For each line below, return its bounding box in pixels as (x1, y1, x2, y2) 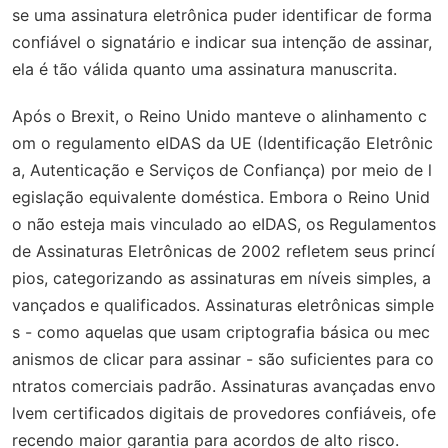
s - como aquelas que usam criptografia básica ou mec (12, 321, 430, 342)
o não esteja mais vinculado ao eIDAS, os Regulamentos (12, 213, 436, 234)
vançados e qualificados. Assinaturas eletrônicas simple (12, 294, 434, 315)
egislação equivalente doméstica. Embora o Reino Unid (12, 186, 430, 207)
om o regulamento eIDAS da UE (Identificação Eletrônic (12, 132, 433, 153)
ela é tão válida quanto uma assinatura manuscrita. (12, 58, 397, 79)
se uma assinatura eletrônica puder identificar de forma (12, 4, 432, 25)
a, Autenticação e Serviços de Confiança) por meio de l (12, 159, 432, 180)
